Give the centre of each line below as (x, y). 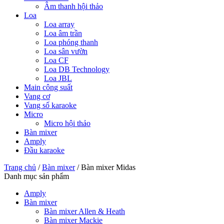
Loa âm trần (63, 33)
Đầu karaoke (44, 150)
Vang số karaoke (50, 105)
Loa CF (56, 60)
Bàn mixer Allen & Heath (84, 211)
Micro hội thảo (67, 123)
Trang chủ (20, 167)
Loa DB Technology (77, 69)
